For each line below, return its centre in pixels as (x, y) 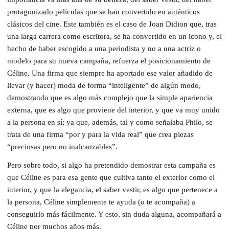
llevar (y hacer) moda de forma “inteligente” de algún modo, (104, 85)
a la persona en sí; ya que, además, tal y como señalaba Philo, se (110, 122)
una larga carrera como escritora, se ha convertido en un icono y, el (114, 36)
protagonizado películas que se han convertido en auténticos (104, 12)
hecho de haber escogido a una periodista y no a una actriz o (104, 48)
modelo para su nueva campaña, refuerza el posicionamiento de (109, 61)
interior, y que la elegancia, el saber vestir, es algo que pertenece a (112, 189)
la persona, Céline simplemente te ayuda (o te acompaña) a (101, 202)
